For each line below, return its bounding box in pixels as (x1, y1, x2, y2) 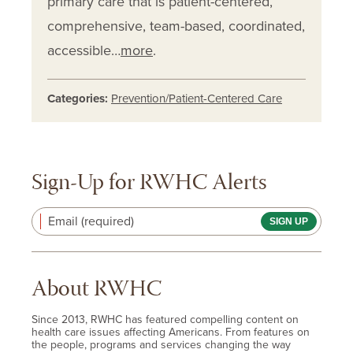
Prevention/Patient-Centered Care (111, 91, 282, 106)
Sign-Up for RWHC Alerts (32, 165, 266, 203)
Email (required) (48, 214, 134, 230)
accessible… (47, 42, 121, 60)
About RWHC (32, 272, 162, 310)
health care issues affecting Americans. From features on (32, 325, 310, 340)
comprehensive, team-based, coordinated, (47, 17, 305, 35)
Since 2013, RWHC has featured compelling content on (32, 313, 299, 327)
